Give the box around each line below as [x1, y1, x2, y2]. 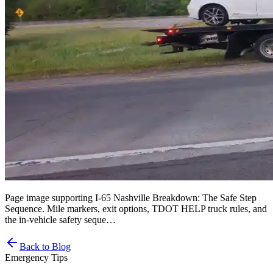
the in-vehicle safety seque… [5, 214, 116, 225]
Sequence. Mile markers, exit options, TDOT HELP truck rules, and [5, 204, 267, 214]
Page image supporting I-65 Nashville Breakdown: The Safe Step [5, 193, 257, 203]
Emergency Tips [5, 252, 68, 263]
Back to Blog [19, 241, 71, 252]
